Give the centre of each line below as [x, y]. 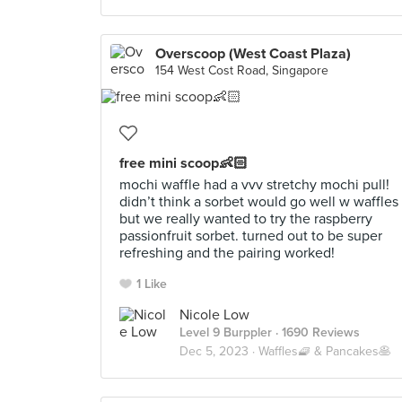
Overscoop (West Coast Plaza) [253, 54]
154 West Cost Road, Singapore [242, 70]
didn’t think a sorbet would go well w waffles [259, 202]
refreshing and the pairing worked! [227, 253]
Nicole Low [214, 315]
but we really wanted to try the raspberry [246, 219]
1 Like [152, 284]
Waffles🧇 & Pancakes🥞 [325, 351]
